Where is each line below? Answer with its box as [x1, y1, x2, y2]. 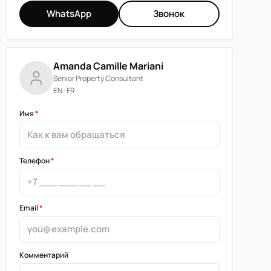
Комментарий [19, 250, 68, 261]
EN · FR [53, 85, 75, 96]
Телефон [19, 155, 51, 166]
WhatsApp [46, 7, 91, 21]
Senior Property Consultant [53, 73, 143, 84]
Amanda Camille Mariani [53, 59, 163, 73]
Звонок [153, 7, 185, 21]
